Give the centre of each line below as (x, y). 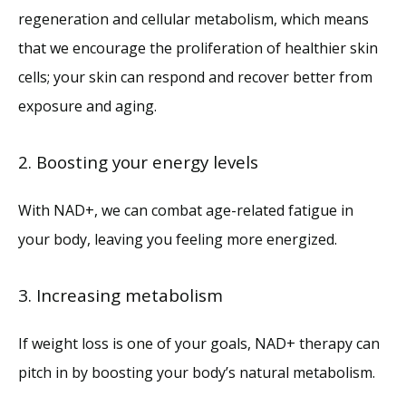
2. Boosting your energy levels (138, 161)
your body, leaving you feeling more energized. (178, 239)
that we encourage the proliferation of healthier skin (198, 48)
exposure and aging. (89, 106)
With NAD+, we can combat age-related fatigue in (186, 210)
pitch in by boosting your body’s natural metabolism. (197, 372)
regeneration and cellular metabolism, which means (193, 19)
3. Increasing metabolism (121, 295)
